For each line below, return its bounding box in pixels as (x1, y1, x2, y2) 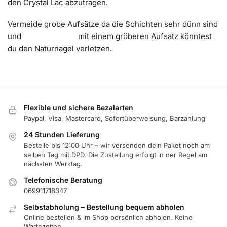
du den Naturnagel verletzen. (8, 44, 112, 54)
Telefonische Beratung (24, 175, 102, 184)
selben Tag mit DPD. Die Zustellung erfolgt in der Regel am (24, 150, 207, 159)
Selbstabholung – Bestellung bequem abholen (24, 203, 184, 212)
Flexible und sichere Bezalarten (24, 103, 133, 112)
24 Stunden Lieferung (24, 130, 100, 139)
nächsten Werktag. (24, 159, 83, 168)
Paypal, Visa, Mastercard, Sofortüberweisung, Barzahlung (24, 114, 205, 123)
